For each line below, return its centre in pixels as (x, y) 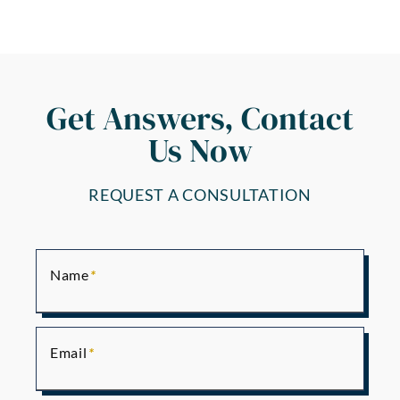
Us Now (200, 150)
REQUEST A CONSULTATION (200, 195)
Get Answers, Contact (200, 118)
